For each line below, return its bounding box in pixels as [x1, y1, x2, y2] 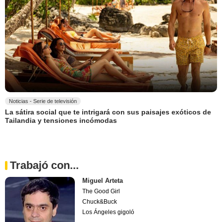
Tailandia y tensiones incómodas [5, 116, 117, 125]
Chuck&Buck [82, 198, 117, 206]
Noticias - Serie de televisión [9, 98, 77, 104]
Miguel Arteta [82, 177, 123, 185]
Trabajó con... [10, 159, 79, 172]
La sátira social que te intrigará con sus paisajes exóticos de [5, 108, 211, 116]
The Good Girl [82, 188, 120, 195]
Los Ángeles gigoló [82, 209, 135, 216]
